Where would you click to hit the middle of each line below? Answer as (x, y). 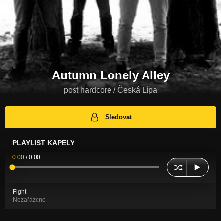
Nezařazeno (29, 200)
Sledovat (119, 117)
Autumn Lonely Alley (110, 75)
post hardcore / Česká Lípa (110, 90)
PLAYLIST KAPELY (43, 142)
